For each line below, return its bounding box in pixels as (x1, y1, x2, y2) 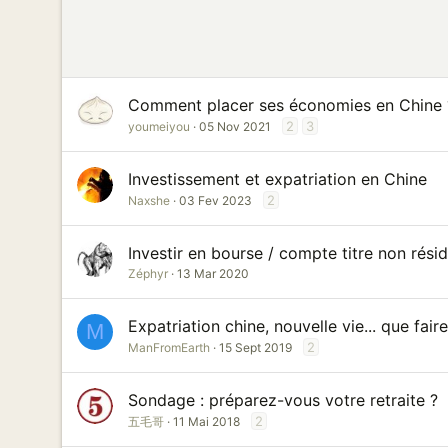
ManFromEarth (128, 340, 210, 355)
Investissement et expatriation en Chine (128, 169, 427, 189)
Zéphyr (128, 266, 168, 281)
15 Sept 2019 (219, 340, 292, 355)
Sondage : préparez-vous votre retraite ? (128, 390, 438, 410)
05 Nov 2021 (199, 119, 271, 134)
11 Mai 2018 (173, 414, 240, 429)
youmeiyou (128, 119, 190, 134)
